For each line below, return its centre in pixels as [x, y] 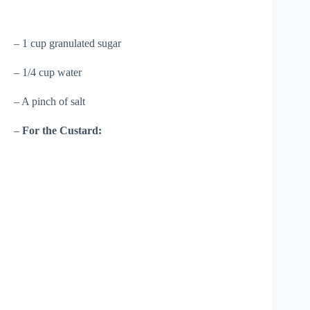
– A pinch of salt [49, 102]
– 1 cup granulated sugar [67, 44]
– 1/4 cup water [48, 73]
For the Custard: [62, 131]
